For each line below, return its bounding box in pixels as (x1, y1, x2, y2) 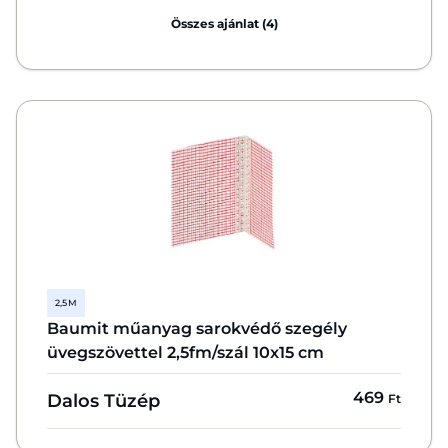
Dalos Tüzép (47, 390, 160, 411)
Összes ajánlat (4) (170, 16, 278, 31)
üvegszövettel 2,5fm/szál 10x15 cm (47, 343, 324, 362)
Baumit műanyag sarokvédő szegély (47, 319, 347, 338)
